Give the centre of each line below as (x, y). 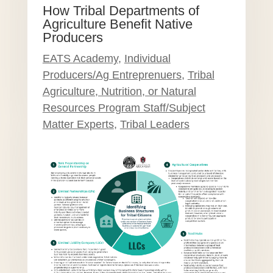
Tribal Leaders (154, 125)
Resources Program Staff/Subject (124, 108)
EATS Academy (80, 59)
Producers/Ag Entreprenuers (112, 75)
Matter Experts (78, 125)
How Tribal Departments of (121, 11)
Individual (147, 59)
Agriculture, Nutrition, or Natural (119, 92)
